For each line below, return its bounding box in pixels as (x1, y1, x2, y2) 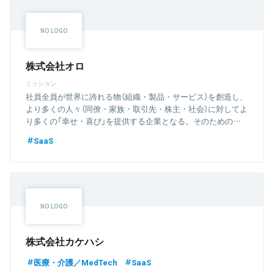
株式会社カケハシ (26, 233, 104, 248)
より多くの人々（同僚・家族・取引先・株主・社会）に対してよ (26, 102, 248, 114)
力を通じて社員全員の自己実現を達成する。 (26, 127, 185, 139)
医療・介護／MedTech (34, 256, 117, 268)
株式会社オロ (26, 57, 84, 73)
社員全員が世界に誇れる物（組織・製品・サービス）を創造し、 (26, 90, 248, 102)
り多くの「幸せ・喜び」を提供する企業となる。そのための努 (26, 114, 241, 127)
